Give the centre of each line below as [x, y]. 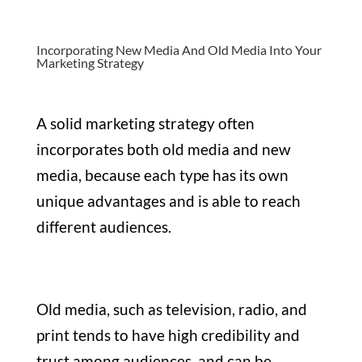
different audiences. [103, 226]
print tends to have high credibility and [168, 335]
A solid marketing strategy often [145, 123]
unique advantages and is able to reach [168, 200]
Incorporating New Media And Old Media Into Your [179, 49]
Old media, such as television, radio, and [171, 309]
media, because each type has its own [162, 175]
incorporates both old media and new [163, 149]
